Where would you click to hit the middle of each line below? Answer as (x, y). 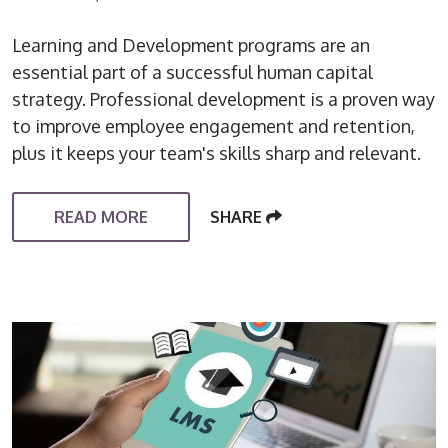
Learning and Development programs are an (191, 44)
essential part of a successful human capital (193, 71)
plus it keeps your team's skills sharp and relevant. (217, 152)
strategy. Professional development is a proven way (224, 98)
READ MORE (101, 216)
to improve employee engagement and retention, (214, 125)
